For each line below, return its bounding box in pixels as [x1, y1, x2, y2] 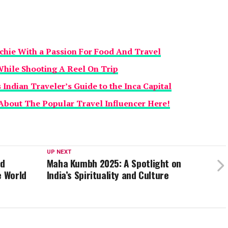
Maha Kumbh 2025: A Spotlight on [46, 156, 181, 171]
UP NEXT [46, 149, 71, 156]
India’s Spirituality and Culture [46, 167, 169, 183]
